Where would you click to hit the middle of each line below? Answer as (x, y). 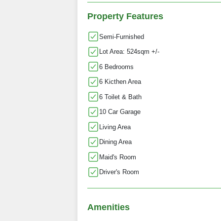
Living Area (115, 127)
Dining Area (115, 142)
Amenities (109, 207)
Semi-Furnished (122, 37)
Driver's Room (119, 172)
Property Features (125, 17)
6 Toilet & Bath (120, 97)
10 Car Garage (120, 112)
